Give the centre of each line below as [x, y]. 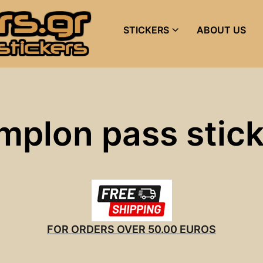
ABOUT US [222, 30]
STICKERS [146, 30]
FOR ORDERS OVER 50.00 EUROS [131, 229]
